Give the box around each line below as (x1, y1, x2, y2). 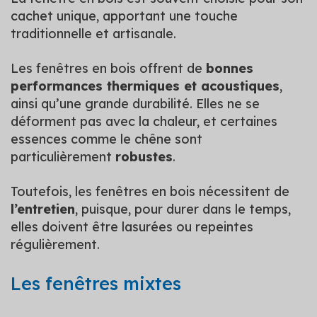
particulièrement (11, 149, 115, 165)
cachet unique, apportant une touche (11, 8, 238, 24)
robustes (115, 149, 173, 165)
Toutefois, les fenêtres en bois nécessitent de (11, 183, 289, 200)
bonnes (206, 60, 253, 76)
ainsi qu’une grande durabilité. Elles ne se (11, 96, 260, 112)
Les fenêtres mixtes (11, 272, 181, 294)
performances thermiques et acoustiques (11, 78, 279, 94)
